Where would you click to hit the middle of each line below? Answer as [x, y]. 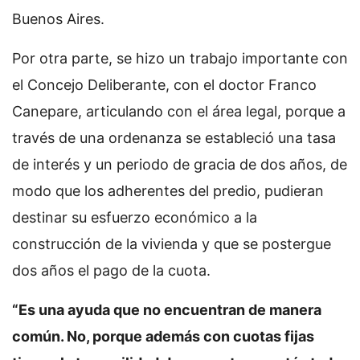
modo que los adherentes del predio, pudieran [168, 191]
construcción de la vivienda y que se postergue [172, 244]
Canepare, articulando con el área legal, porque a [179, 111]
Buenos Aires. [58, 19]
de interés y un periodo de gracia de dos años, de [180, 164]
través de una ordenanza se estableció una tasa [174, 138]
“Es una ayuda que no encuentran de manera [167, 310]
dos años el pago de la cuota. [111, 270]
